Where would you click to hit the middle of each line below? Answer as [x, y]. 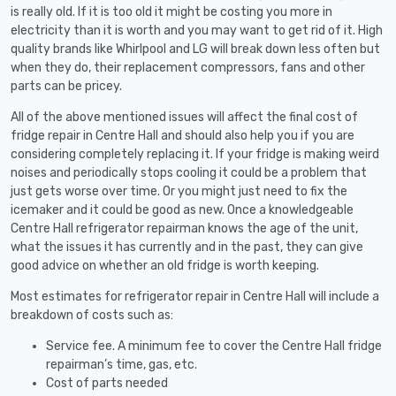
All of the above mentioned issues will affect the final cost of [184, 117]
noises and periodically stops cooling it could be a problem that [189, 172]
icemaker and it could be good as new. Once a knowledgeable [182, 209]
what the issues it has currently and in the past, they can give [187, 247]
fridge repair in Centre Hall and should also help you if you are [183, 135]
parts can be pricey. [66, 86]
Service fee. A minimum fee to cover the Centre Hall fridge [214, 346]
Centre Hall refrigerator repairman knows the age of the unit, [184, 228]
